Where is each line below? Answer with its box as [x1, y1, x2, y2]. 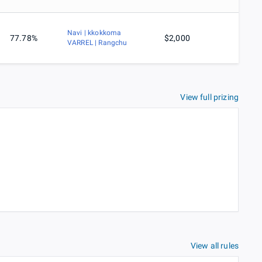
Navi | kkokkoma [67, 29, 122, 37]
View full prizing [180, 92, 239, 102]
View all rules [190, 241, 239, 251]
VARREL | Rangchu [67, 39, 127, 47]
